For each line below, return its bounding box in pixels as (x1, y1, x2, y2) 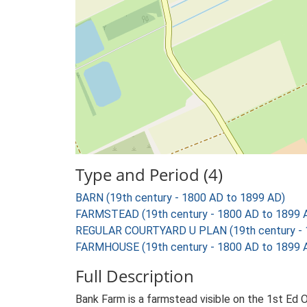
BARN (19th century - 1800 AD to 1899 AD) (75, 191, 285, 204)
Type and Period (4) (75, 163, 223, 186)
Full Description (75, 265, 194, 287)
